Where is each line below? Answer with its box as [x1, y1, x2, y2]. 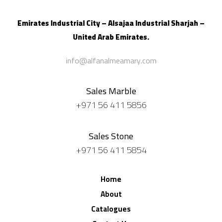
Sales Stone [89, 128, 133, 144]
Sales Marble [86, 83, 136, 99]
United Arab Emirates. [73, 30, 149, 44]
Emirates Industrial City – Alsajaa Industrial [17, 16, 169, 30]
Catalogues [91, 202, 131, 216]
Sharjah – [171, 16, 205, 30]
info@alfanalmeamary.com [65, 53, 157, 68]
